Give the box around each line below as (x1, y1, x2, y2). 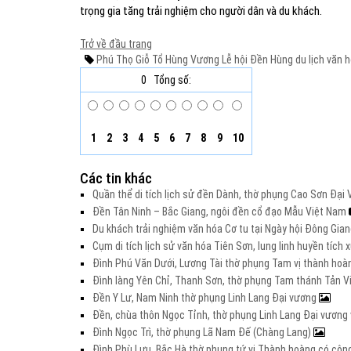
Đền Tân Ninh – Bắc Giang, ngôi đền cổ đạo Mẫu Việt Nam (92, 205, 349, 218)
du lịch (293, 53, 324, 66)
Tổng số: (154, 74, 191, 86)
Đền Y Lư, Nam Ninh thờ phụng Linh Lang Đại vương (92, 291, 319, 304)
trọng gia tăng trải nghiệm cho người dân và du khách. (80, 4, 322, 18)
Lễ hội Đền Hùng (219, 53, 293, 66)
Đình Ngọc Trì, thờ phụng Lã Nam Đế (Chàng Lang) (92, 326, 313, 338)
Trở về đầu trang (80, 38, 152, 50)
